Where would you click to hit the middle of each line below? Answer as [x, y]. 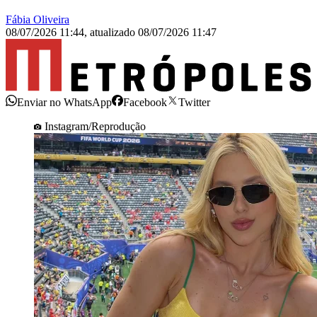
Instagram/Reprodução [95, 126]
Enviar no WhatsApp [64, 102]
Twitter [194, 102]
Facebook [145, 102]
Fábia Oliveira [38, 20]
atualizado [114, 33]
